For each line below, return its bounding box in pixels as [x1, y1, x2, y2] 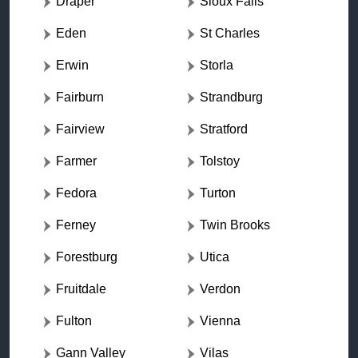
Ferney [56, 218, 96, 233]
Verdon [200, 282, 241, 296]
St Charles [200, 26, 260, 41]
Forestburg [56, 250, 117, 265]
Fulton [56, 314, 92, 328]
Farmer [56, 154, 97, 169]
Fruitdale [56, 282, 106, 296]
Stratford [200, 122, 248, 137]
